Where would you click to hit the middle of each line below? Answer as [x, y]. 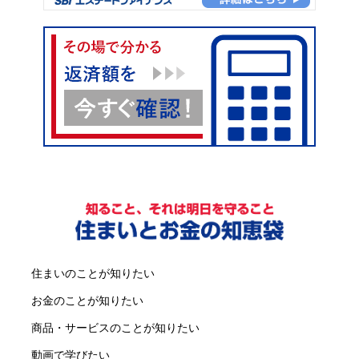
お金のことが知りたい [88, 301]
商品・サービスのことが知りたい [116, 328]
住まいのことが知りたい [93, 274]
